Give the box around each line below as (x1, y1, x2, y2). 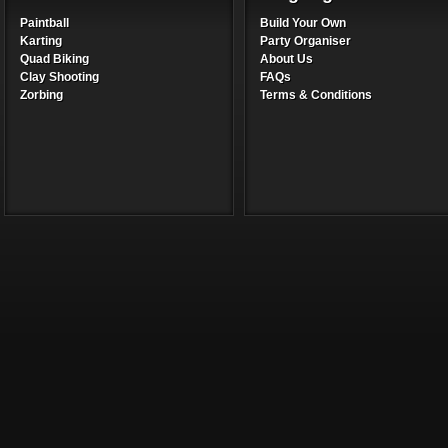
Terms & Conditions (260, 88, 372, 102)
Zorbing (20, 88, 63, 102)
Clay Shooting (20, 70, 99, 84)
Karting (20, 34, 62, 48)
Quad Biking (20, 52, 89, 66)
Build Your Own (260, 16, 346, 30)
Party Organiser (260, 34, 351, 48)
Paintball (20, 16, 69, 30)
